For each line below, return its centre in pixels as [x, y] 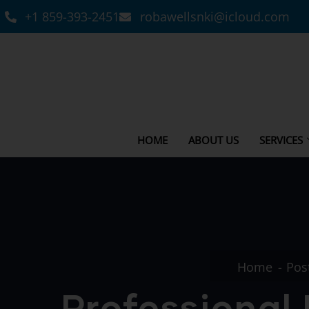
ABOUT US [213, 140]
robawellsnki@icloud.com [215, 17]
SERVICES [281, 140]
